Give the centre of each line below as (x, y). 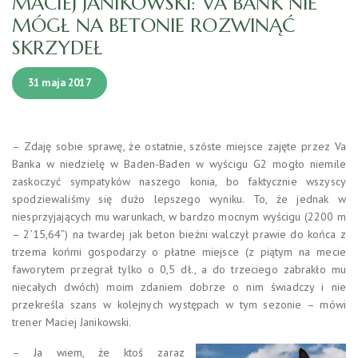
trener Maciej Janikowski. (72, 322)
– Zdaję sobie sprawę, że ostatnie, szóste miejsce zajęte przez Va (179, 146)
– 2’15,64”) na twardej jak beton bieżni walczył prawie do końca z (179, 234)
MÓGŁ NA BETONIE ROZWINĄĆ (154, 25)
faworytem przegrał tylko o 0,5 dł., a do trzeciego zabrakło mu (179, 269)
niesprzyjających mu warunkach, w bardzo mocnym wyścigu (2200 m (179, 216)
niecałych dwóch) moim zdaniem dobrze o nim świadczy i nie (179, 286)
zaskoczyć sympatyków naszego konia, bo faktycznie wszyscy (179, 181)
